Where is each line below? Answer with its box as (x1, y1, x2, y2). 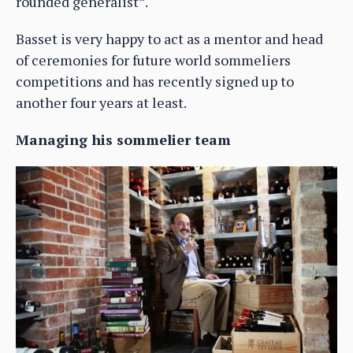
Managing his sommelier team (16, 130, 231, 150)
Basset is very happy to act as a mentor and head (16, 29, 323, 49)
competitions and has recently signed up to (16, 72, 294, 91)
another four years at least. (16, 93, 187, 113)
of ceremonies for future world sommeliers (16, 50, 291, 70)
